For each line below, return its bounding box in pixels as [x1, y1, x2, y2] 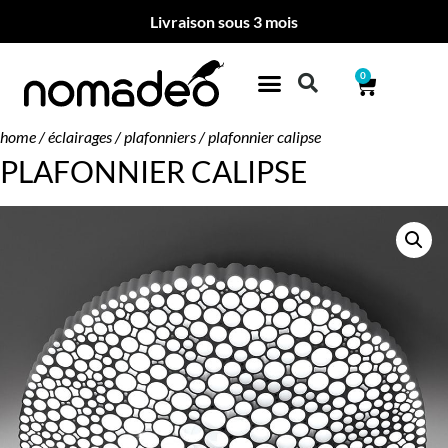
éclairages [48, 127, 112, 147]
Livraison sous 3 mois [150, 12, 298, 31]
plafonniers [124, 127, 196, 147]
